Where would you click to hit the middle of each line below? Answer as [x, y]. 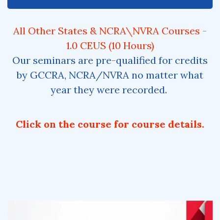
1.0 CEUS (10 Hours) [110, 45]
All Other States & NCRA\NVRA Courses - [110, 31]
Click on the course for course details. [110, 124]
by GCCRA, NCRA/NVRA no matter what [110, 75]
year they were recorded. [110, 90]
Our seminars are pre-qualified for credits [110, 60]
